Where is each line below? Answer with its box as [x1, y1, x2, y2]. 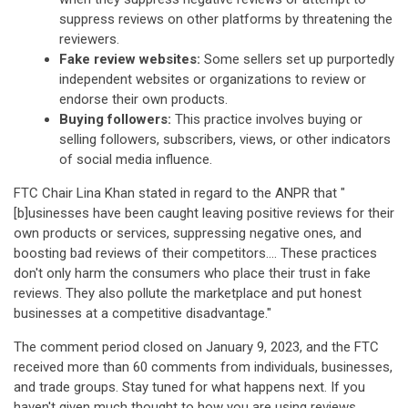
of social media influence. [59, 151, 212, 168]
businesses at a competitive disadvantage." [14, 305, 271, 321]
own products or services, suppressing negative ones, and [14, 225, 362, 241]
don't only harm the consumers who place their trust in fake [14, 265, 371, 281]
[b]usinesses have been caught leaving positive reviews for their [14, 205, 394, 221]
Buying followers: [59, 111, 171, 127]
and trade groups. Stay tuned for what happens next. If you [14, 379, 365, 395]
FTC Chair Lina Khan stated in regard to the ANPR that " [14, 185, 345, 201]
